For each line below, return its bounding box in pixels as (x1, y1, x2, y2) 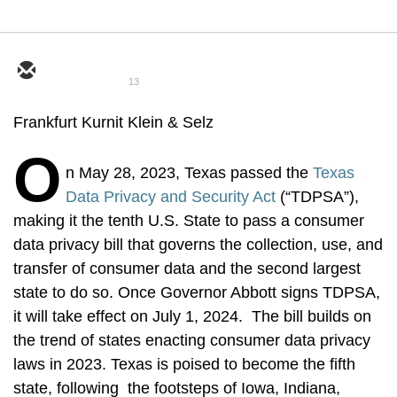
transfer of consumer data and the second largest (13, 260, 361, 277)
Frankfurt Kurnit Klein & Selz (13, 113, 214, 131)
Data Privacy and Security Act (66, 188, 276, 206)
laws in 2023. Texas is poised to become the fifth (13, 355, 355, 373)
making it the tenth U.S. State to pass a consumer (13, 212, 364, 230)
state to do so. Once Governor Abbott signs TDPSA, (13, 284, 380, 301)
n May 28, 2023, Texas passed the (66, 164, 313, 182)
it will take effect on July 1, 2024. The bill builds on (13, 307, 371, 325)
